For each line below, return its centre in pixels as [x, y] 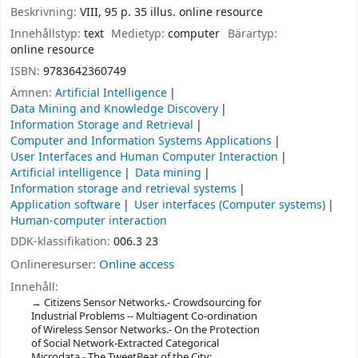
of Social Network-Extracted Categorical [125, 343]
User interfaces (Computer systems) [230, 205]
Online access [137, 265]
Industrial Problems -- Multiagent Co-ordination [144, 316]
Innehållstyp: [47, 34]
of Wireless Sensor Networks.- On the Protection [145, 329]
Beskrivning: [45, 13]
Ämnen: [33, 93]
